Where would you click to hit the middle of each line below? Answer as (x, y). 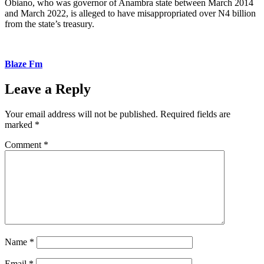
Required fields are (195, 114)
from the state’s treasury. (49, 24)
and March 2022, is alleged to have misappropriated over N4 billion (130, 13)
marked (20, 124)
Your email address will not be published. (81, 114)
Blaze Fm (24, 64)
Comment (24, 144)
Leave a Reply (48, 89)
